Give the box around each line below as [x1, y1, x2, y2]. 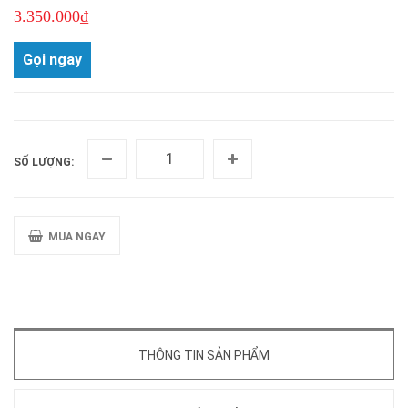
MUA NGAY [43, 229, 106, 243]
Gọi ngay [23, 50, 82, 68]
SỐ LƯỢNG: [14, 155, 74, 168]
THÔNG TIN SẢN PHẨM [138, 347, 270, 362]
